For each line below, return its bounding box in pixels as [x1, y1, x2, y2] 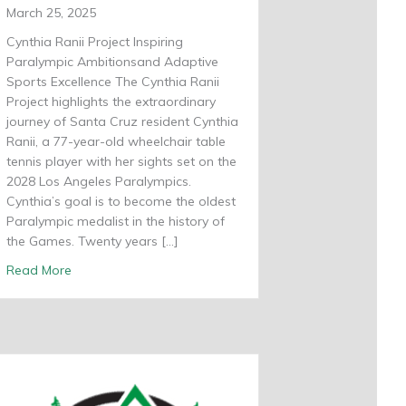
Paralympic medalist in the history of [6, 213, 225, 229]
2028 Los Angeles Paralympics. [6, 173, 191, 189]
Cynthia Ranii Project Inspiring [6, 34, 183, 50]
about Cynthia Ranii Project [71, 261, 233, 277]
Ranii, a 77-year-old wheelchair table [6, 133, 226, 150]
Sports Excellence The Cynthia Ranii [6, 73, 219, 90]
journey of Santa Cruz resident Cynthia [6, 113, 238, 130]
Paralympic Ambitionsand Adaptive [6, 53, 218, 70]
